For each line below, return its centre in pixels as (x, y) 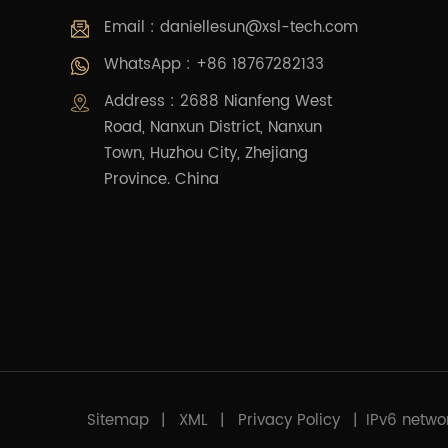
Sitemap (117, 420)
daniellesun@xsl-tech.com (258, 27)
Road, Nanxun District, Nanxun (212, 127)
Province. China (161, 179)
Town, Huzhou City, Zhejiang (205, 153)
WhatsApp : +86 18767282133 (213, 64)
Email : (131, 27)
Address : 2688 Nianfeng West (217, 101)
